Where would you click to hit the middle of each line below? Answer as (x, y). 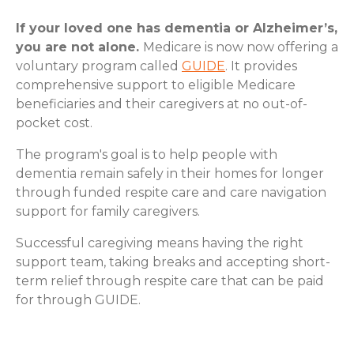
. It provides (261, 66)
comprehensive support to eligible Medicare (156, 85)
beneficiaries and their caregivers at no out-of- (162, 104)
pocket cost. (54, 122)
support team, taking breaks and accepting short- (173, 262)
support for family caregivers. (109, 211)
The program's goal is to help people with (147, 154)
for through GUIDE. (78, 299)
